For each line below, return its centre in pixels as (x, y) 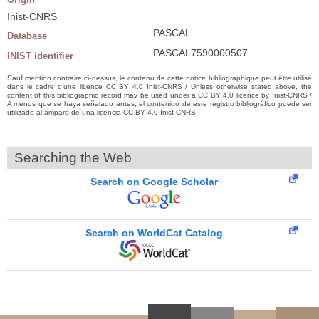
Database (27, 36)
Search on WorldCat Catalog (154, 232)
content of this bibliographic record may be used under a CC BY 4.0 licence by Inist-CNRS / (159, 95)
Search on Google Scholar (154, 181)
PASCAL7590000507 (200, 52)
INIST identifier (40, 56)
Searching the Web (73, 157)
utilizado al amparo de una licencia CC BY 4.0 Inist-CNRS (101, 112)
